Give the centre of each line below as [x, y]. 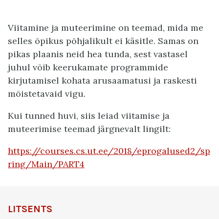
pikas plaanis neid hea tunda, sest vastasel [98, 54]
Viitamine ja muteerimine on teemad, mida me [106, 28]
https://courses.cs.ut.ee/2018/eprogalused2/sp [109, 151]
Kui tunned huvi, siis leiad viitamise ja [89, 116]
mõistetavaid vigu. [47, 94]
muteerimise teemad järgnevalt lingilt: [89, 129]
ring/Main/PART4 [46, 164]
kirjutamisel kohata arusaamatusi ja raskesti [102, 80]
